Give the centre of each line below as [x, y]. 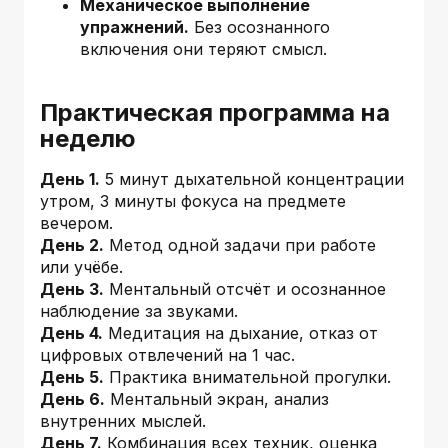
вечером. [76, 222]
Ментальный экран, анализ [217, 398]
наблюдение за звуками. [139, 310]
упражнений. [134, 26]
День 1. [70, 178]
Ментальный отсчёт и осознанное [245, 288]
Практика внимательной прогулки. [247, 376]
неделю [88, 138]
